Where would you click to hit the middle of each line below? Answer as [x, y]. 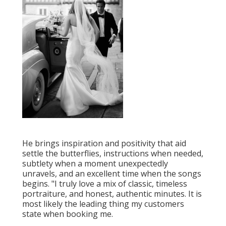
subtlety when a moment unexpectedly [95, 163]
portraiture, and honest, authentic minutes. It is [112, 193]
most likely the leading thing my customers [103, 204]
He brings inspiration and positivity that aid [104, 143]
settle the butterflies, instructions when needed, [113, 153]
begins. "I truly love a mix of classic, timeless [105, 183]
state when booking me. [68, 214]
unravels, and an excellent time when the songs [112, 173]
